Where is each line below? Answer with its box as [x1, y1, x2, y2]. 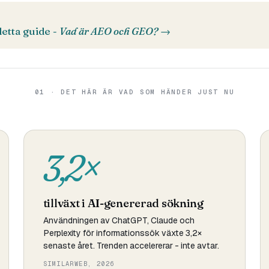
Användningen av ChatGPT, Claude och [43, 215, 195, 226]
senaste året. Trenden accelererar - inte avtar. [43, 240, 219, 251]
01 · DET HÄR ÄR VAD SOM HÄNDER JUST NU [34, 88, 235, 96]
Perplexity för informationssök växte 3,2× [43, 228, 202, 238]
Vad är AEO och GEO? [59, 25, 158, 37]
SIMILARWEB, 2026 [43, 259, 115, 268]
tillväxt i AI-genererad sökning [43, 196, 204, 210]
